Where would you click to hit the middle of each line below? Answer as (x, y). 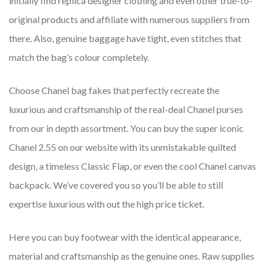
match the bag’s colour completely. (79, 57)
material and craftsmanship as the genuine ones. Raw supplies (132, 256)
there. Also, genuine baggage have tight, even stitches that (125, 38)
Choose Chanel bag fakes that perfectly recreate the (114, 91)
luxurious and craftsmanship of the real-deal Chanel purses (126, 109)
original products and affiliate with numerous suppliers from (129, 20)
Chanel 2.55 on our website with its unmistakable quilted (122, 147)
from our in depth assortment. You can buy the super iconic (126, 128)
